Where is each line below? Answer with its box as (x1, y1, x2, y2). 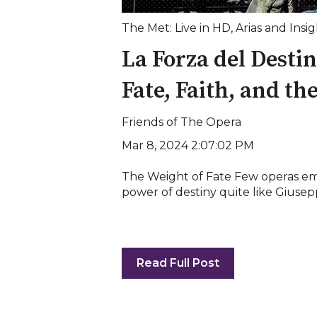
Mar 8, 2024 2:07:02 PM (122, 139, 254, 153)
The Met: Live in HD (122, 21, 231, 35)
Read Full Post (137, 255, 219, 270)
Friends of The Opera (122, 115, 241, 129)
